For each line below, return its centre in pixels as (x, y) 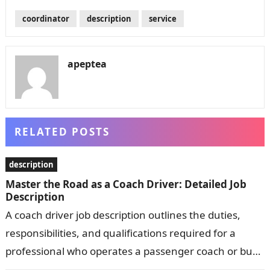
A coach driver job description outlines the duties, (123, 215)
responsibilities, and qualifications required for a (120, 233)
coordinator (46, 19)
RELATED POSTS (62, 132)
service (162, 19)
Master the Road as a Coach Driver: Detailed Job (126, 184)
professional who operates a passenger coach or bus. (133, 251)
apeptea (87, 64)
